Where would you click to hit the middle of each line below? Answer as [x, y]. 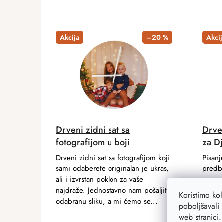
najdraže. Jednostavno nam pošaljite [113, 190]
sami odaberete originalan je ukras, [112, 168]
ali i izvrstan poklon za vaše [100, 179]
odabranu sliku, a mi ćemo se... [107, 201]
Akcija [70, 37]
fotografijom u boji [93, 142]
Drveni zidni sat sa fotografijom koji [113, 157]
